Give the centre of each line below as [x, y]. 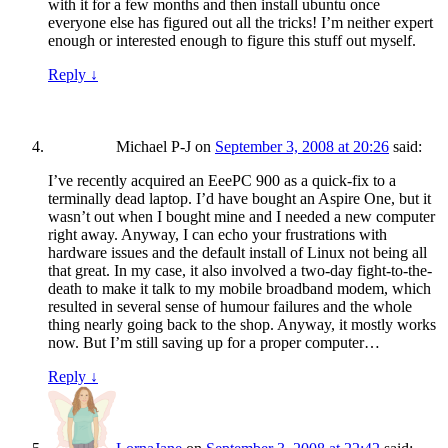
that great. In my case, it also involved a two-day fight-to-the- [240, 271]
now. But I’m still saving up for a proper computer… [214, 343]
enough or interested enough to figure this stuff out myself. [232, 41]
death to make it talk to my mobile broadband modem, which [239, 289]
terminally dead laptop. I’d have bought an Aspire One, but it [239, 199]
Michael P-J [153, 147]
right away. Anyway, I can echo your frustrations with [217, 235]
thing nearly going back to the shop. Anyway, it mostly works [242, 325]
